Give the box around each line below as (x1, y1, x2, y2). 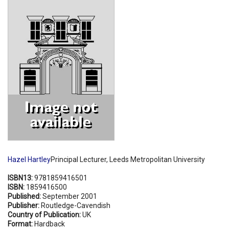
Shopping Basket (14, 14, 68, 21)
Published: (8, 192, 42, 200)
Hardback (34, 219, 65, 228)
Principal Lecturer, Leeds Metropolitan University (51, 155, 205, 164)
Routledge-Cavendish (41, 201, 110, 210)
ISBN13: (8, 173, 34, 182)
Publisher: (8, 201, 41, 210)
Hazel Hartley (8, 155, 51, 164)
